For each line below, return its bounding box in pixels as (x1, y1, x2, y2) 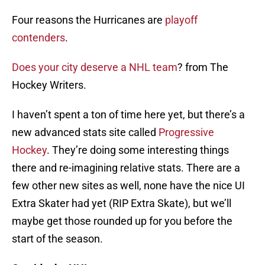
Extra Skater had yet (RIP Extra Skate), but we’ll (12, 197, 231, 210)
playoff (165, 14, 198, 27)
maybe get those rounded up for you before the (12, 215, 232, 228)
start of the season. (12, 232, 103, 245)
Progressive (159, 126, 214, 139)
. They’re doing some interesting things (47, 144, 229, 157)
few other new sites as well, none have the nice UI (12, 179, 245, 192)
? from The (177, 61, 228, 74)
